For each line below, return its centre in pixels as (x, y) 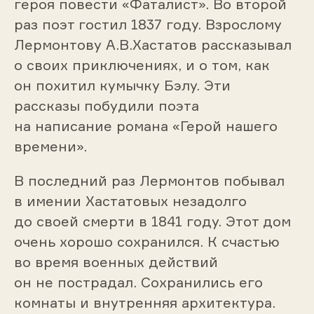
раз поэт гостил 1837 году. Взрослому (148, 25)
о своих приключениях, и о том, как (142, 65)
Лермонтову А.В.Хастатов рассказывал (152, 45)
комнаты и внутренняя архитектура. (144, 302)
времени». (50, 146)
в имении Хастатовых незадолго (130, 200)
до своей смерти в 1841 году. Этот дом (152, 221)
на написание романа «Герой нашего (145, 126)
